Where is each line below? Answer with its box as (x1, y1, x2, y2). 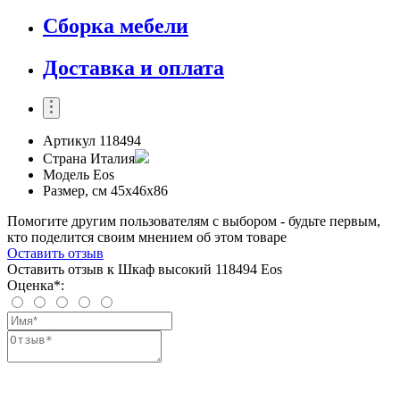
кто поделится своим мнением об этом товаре (7, 229, 287, 246)
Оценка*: (7, 278, 64, 294)
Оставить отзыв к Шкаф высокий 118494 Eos (7, 262, 282, 278)
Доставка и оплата (43, 55, 224, 79)
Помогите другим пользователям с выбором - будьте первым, (7, 213, 380, 229)
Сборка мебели (43, 13, 188, 37)
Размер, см (43, 183, 107, 199)
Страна (43, 151, 87, 167)
